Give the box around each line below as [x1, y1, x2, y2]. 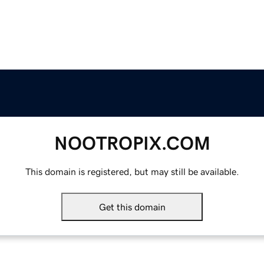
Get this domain [98, 202, 166, 212]
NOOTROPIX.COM [54, 134, 210, 153]
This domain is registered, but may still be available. [25, 167, 239, 177]
